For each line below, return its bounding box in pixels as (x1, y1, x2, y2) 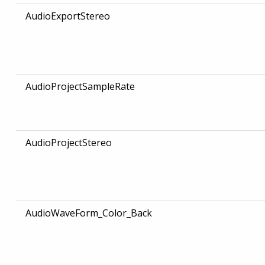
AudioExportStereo (25, 9, 110, 23)
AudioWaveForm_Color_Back (25, 206, 152, 220)
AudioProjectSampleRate (25, 80, 135, 93)
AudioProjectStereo (25, 136, 112, 150)
